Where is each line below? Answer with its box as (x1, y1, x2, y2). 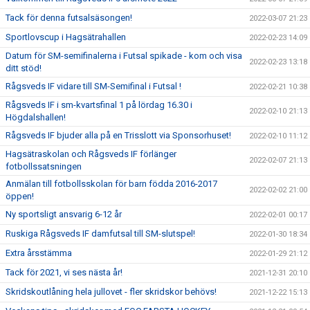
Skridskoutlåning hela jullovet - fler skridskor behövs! (6, 286, 217, 297)
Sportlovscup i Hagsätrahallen (6, 32, 126, 42)
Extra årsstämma (6, 248, 72, 258)
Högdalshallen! (6, 112, 66, 122)
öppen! (6, 191, 34, 201)
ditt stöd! (6, 63, 42, 73)
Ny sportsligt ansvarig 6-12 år (6, 209, 122, 219)
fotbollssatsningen (6, 161, 82, 172)
